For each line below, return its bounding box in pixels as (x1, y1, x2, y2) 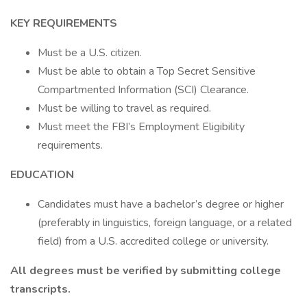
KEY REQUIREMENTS (10, 16, 117, 31)
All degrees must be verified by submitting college (10, 263, 281, 278)
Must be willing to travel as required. (38, 101, 211, 116)
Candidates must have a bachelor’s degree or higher (38, 197, 284, 212)
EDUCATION (10, 167, 74, 182)
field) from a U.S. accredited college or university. (38, 234, 269, 249)
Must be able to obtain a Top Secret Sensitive (38, 64, 256, 79)
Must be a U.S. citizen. (38, 45, 142, 60)
